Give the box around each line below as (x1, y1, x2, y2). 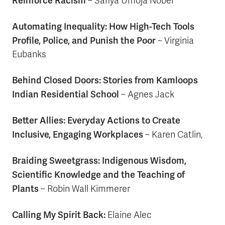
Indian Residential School (12, 88, 119, 100)
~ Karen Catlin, (143, 129, 203, 140)
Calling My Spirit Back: (12, 209, 107, 220)
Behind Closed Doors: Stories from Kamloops (12, 74, 198, 86)
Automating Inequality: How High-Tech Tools (12, 21, 194, 32)
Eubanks (12, 49, 46, 60)
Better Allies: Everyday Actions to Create (12, 115, 180, 126)
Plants (12, 183, 39, 194)
